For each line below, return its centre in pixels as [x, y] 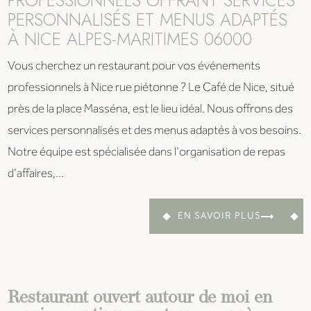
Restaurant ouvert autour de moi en [140, 299]
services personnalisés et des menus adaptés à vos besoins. [155, 131]
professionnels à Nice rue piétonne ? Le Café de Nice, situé [151, 88]
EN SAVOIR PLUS [219, 217]
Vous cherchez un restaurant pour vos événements [134, 67]
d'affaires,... [36, 174]
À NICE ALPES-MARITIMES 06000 [130, 39]
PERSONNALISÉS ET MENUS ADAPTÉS [148, 20]
